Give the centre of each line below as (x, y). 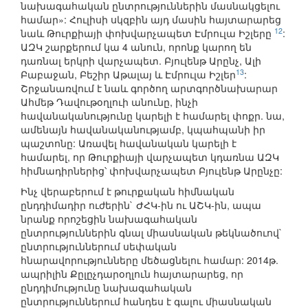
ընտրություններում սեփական (99, 246)
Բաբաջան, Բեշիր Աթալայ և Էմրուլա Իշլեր (128, 75)
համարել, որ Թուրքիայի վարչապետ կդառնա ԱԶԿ (150, 157)
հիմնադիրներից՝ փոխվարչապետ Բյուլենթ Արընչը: (152, 171)
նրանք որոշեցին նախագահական (109, 219)
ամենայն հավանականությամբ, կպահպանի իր (143, 130)
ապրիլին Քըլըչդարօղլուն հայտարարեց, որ (132, 274)
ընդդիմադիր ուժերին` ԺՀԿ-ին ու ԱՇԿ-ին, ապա (141, 205)
